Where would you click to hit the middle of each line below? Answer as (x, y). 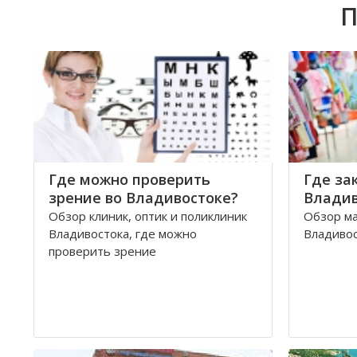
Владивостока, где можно (123, 233)
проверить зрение (102, 251)
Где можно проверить (129, 179)
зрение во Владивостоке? (143, 198)
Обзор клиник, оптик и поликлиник (148, 216)
